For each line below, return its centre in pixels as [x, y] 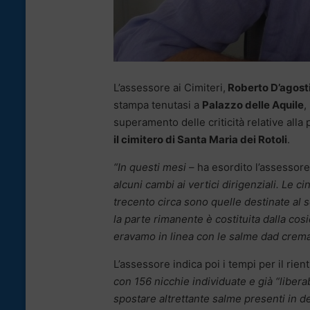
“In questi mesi [150, 167]
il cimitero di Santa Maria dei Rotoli [200, 140]
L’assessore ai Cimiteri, [170, 88]
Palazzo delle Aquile [253, 105]
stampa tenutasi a [158, 105]
